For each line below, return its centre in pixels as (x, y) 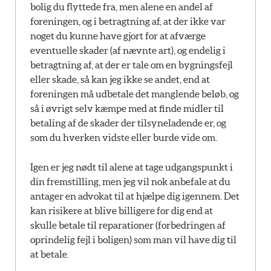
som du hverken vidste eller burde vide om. (124, 137)
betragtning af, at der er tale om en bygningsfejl (132, 64)
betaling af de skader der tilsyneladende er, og (128, 122)
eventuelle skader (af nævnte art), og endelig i (128, 50)
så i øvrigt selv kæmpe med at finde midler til (127, 108)
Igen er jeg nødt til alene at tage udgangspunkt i (132, 167)
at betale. (50, 254)
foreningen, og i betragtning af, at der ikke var (128, 21)
